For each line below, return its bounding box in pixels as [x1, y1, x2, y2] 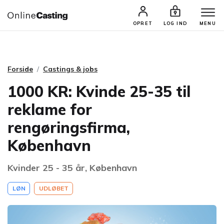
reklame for [7, 100, 92, 119]
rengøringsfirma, [7, 118, 130, 137]
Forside [7, 64, 33, 73]
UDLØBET [38, 184, 68, 192]
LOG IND [163, 20, 187, 26]
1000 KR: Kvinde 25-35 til [7, 82, 190, 101]
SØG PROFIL [128, 15, 175, 22]
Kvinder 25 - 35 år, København [7, 162, 137, 173]
